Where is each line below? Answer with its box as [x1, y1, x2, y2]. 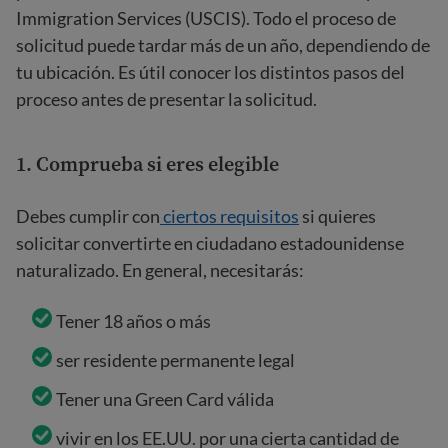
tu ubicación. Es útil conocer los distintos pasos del [16, 61, 405, 83]
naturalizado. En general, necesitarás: [16, 259, 304, 281]
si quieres [299, 205, 376, 227]
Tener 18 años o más [56, 310, 211, 332]
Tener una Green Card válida [56, 388, 274, 410]
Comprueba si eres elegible [36, 150, 279, 178]
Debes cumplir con [16, 205, 160, 227]
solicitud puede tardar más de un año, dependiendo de [16, 34, 430, 56]
